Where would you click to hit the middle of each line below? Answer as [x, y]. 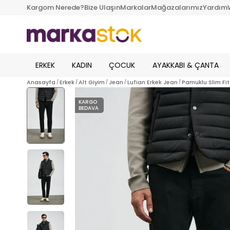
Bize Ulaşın [102, 7]
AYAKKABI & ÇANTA [185, 65]
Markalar [136, 7]
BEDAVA [89, 108]
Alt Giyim [92, 82]
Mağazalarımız [177, 7]
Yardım [215, 7]
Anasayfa [41, 82]
